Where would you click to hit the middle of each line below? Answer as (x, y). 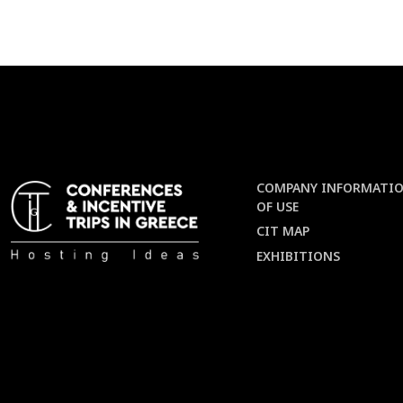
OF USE (278, 206)
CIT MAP (283, 231)
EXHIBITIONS (299, 255)
